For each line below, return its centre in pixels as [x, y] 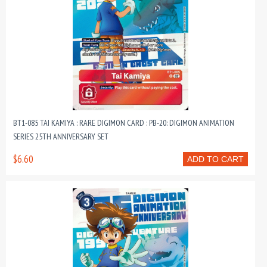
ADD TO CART [215, 159]
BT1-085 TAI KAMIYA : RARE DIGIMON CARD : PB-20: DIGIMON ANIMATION [124, 123]
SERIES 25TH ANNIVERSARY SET [61, 136]
